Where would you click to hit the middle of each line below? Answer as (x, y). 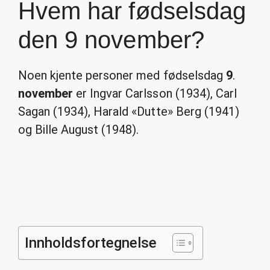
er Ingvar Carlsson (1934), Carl (155, 93)
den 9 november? (111, 40)
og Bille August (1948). (79, 130)
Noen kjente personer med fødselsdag (122, 75)
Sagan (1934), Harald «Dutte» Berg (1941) (129, 111)
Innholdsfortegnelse (91, 243)
